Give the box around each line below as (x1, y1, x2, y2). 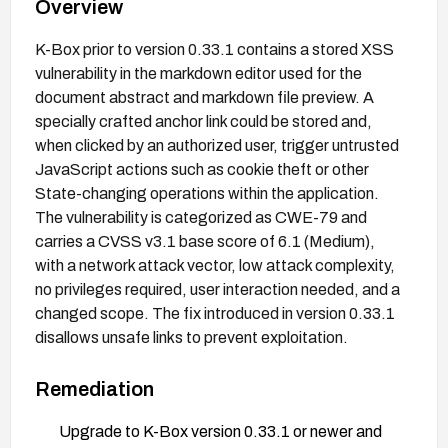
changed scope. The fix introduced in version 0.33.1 (35, 304, 395, 322)
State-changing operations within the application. (35, 184, 379, 202)
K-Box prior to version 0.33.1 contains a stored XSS (35, 40, 394, 58)
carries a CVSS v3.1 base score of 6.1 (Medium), (35, 232, 375, 250)
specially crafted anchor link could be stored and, (35, 112, 372, 130)
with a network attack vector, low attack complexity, (35, 256, 395, 274)
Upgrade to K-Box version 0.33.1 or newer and (59, 422, 382, 440)
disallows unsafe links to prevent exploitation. (35, 328, 348, 346)
